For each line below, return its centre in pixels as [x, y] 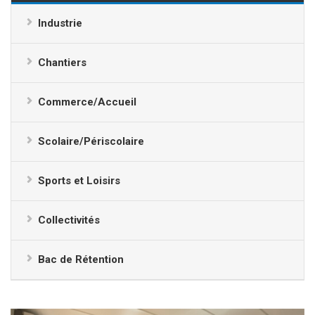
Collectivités [69, 220]
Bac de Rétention [81, 259]
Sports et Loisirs [79, 181]
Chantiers [62, 63]
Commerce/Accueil [87, 102]
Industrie [60, 23]
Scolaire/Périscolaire [91, 141]
